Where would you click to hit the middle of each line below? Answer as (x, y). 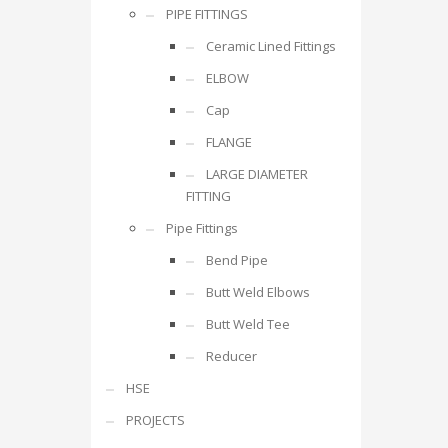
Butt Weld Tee (248, 324)
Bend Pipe (237, 260)
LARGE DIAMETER (257, 174)
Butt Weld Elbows (258, 292)
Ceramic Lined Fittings (271, 46)
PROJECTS (155, 420)
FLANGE (229, 142)
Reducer (231, 356)
